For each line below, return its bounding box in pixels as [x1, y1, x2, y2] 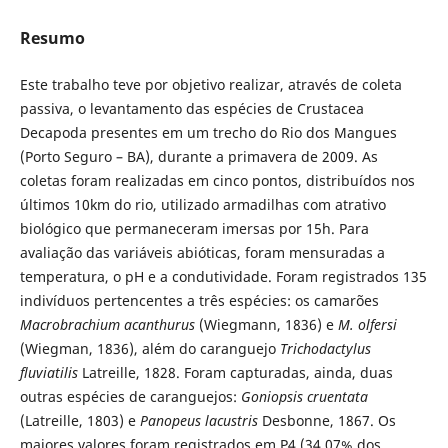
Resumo [19, 26, 85, 49]
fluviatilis [19, 362, 82, 382]
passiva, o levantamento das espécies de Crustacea [19, 98, 364, 118]
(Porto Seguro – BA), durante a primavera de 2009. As [19, 146, 378, 166]
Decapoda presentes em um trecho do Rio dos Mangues [19, 122, 397, 142]
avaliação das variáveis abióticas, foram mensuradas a [19, 242, 385, 262]
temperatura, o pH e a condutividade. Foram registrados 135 [19, 266, 427, 286]
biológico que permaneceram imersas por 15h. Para [19, 218, 369, 238]
